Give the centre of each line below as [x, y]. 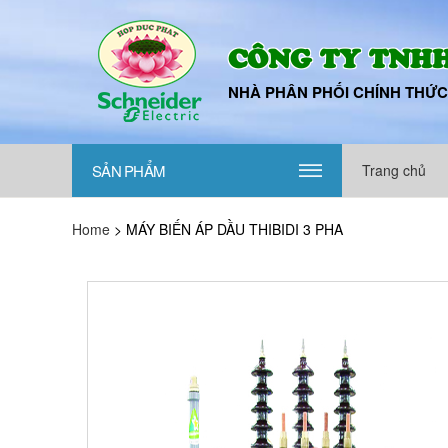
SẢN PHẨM [128, 170]
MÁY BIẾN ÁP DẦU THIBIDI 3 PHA [234, 229]
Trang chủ [394, 170]
